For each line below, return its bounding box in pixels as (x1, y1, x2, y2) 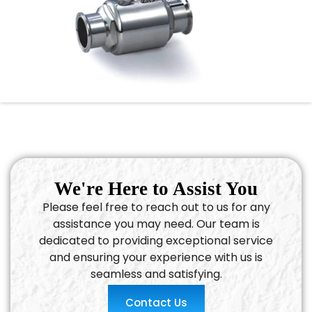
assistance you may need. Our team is (52, 216, 260, 233)
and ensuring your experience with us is (49, 249, 263, 266)
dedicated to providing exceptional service (39, 233, 273, 249)
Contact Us (125, 295, 187, 311)
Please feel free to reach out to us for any (42, 199, 270, 216)
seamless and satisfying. (90, 266, 222, 283)
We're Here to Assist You (54, 178, 258, 200)
